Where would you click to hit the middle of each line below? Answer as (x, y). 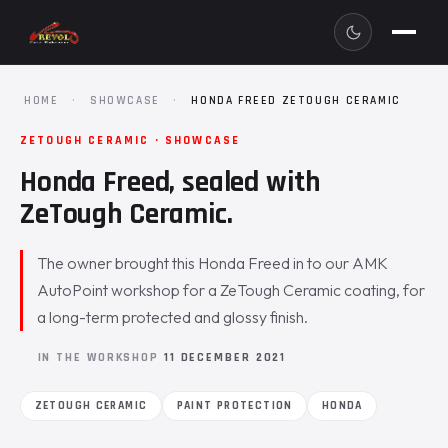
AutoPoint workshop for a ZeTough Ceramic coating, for (231, 290)
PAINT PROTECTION (234, 405)
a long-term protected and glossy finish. (173, 317)
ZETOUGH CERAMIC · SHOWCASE (130, 140)
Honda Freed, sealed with (170, 182)
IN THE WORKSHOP (100, 357)
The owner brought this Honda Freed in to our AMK (213, 263)
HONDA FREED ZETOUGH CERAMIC (296, 100)
